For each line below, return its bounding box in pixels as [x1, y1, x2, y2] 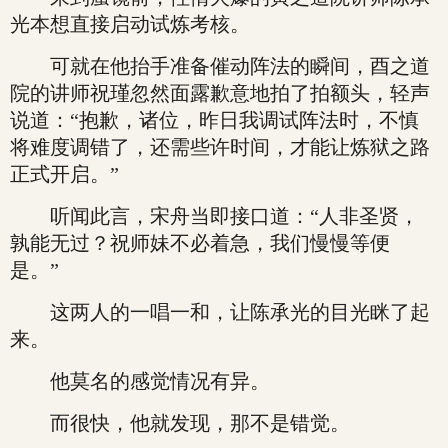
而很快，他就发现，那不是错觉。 [10, 412, 350, 434]
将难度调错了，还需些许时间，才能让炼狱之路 [10, 136, 430, 158]
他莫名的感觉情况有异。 [10, 370, 270, 392]
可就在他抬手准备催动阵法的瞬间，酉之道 [10, 55, 430, 77]
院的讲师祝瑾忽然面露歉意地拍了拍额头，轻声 [10, 82, 430, 104]
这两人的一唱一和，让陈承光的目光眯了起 [10, 301, 430, 323]
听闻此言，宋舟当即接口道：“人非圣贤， [10, 205, 419, 227]
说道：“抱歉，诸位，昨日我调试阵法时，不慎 [10, 109, 419, 131]
